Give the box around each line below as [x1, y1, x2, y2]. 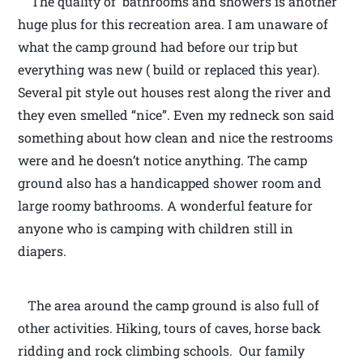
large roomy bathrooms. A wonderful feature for [18, 196, 314, 214]
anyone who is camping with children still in [18, 219, 294, 237]
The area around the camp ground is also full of [18, 296, 320, 314]
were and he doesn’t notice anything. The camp [18, 151, 308, 169]
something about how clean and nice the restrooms [18, 128, 334, 146]
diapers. [18, 241, 67, 259]
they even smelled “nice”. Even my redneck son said [18, 105, 335, 123]
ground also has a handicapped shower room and [18, 173, 322, 191]
